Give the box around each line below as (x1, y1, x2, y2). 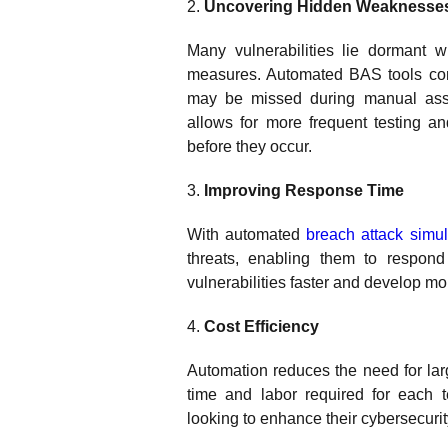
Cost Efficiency (204, 318, 319, 335)
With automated (187, 226, 307, 243)
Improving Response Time (204, 182, 404, 199)
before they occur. (187, 138, 316, 155)
